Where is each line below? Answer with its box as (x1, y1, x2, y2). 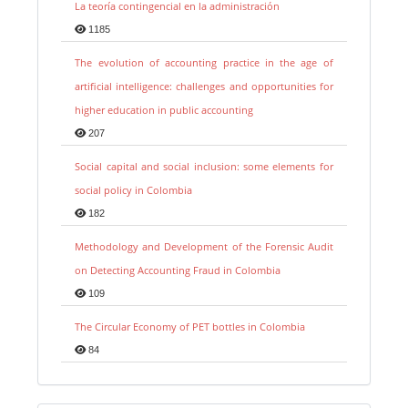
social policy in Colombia (75, 182, 193, 197)
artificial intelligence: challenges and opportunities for (75, 78, 333, 93)
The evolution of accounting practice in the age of (75, 55, 333, 69)
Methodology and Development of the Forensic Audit (75, 239, 333, 253)
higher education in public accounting (75, 102, 254, 117)
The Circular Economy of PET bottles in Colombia (75, 319, 306, 333)
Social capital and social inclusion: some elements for (75, 158, 333, 173)
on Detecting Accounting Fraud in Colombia (75, 262, 281, 277)
